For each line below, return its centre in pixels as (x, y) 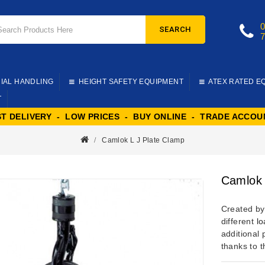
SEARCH (175, 29)
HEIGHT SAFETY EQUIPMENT (131, 81)
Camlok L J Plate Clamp (143, 140)
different (239, 221)
